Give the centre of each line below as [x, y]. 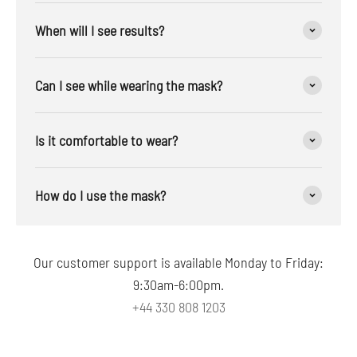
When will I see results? [100, 30]
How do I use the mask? [100, 195]
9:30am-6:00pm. [178, 284]
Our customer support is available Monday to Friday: [178, 262]
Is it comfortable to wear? [106, 140]
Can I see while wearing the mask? [129, 85]
